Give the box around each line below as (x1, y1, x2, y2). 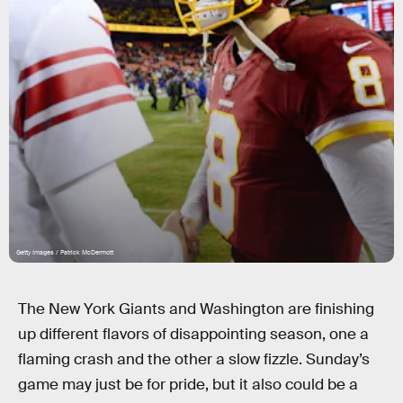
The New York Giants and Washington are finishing (18, 300, 374, 318)
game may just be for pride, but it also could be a (18, 375, 358, 394)
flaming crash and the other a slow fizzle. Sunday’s (18, 350, 370, 369)
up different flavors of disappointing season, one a (18, 325, 369, 344)
